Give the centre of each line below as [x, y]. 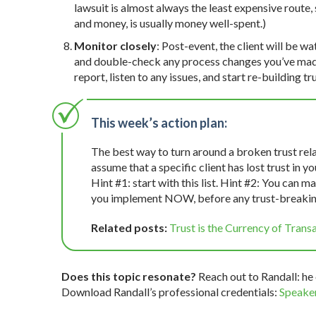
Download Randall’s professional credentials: [170, 292]
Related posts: [130, 228]
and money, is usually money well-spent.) [170, 23]
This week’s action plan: [159, 123]
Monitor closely [115, 46]
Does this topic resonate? [129, 276]
